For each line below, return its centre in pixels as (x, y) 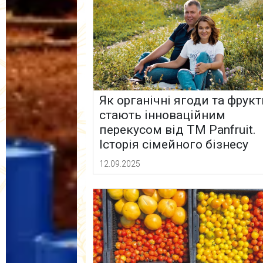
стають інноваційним (163, 115)
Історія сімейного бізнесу (174, 145)
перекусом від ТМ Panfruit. (178, 130)
